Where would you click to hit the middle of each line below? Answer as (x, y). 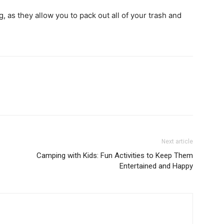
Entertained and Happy (156, 166)
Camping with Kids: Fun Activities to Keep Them (115, 155)
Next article (177, 141)
